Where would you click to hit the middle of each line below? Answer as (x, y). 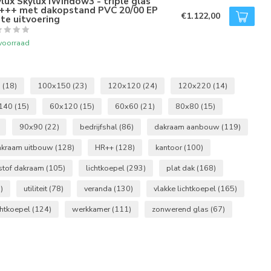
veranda (99, 188)
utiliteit (36, 188)
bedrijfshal (100, 127)
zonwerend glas (181, 209)
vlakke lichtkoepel (186, 188)
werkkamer (92, 209)
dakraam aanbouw (188, 127)
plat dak (181, 168)
